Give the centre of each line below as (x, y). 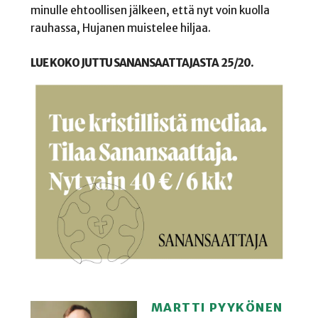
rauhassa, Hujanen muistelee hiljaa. (120, 28)
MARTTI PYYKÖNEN (217, 307)
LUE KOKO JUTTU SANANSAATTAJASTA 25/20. (142, 62)
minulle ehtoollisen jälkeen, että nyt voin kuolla (150, 10)
